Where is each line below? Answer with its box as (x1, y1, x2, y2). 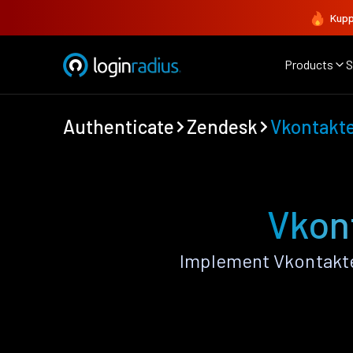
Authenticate (63, 115, 174, 138)
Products (284, 57, 333, 72)
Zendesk (187, 115, 258, 138)
